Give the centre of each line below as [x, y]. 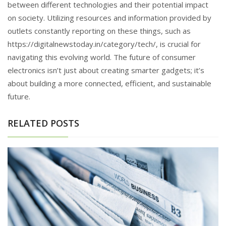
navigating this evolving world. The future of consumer [102, 57]
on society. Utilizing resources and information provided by [109, 17]
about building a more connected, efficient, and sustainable [109, 83]
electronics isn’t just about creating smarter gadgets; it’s [106, 70]
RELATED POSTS [43, 123]
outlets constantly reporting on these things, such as [99, 31]
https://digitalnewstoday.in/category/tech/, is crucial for [104, 44]
